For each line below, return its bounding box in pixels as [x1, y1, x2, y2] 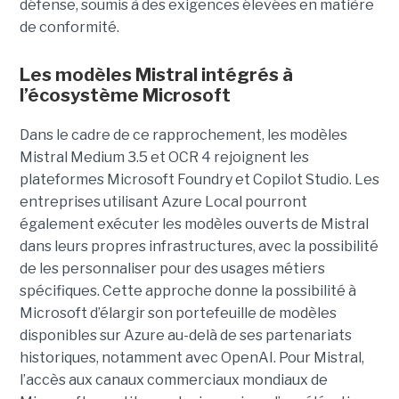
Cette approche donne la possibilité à [102, 281, 356, 299]
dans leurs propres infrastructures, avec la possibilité [19, 237, 379, 255]
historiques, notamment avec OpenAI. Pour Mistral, [19, 348, 364, 366]
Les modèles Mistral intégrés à [19, 63, 293, 85]
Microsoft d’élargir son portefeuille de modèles [19, 304, 337, 322]
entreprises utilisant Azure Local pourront [19, 192, 307, 210]
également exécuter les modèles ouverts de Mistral [19, 215, 369, 232]
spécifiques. [19, 281, 102, 299]
